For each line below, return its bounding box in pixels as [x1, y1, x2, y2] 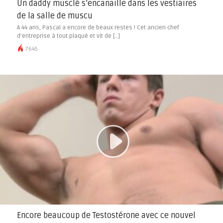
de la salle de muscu [16, 11, 93, 21]
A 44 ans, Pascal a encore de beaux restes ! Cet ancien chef [16, 24, 179, 32]
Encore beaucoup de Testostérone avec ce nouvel [16, 211, 196, 221]
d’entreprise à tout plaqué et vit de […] [16, 32, 120, 40]
